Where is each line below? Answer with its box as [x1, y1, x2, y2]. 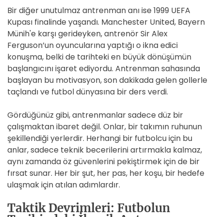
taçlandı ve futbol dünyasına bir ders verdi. [7, 86, 168, 97]
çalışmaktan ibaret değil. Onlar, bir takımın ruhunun [7, 121, 202, 132]
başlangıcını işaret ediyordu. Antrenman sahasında [7, 63, 200, 74]
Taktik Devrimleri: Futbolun [7, 201, 170, 216]
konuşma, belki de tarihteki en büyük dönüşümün [7, 51, 191, 62]
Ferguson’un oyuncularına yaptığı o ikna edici [7, 40, 178, 51]
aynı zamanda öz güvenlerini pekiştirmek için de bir [7, 156, 200, 167]
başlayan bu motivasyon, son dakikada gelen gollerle [7, 75, 207, 86]
